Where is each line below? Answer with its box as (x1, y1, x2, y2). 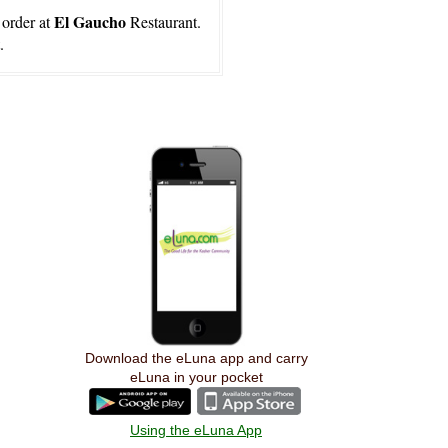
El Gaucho (53, 10, 130, 33)
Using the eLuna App (130, 422, 262, 438)
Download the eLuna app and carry (84, 350, 308, 366)
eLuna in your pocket (129, 369, 263, 385)
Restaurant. (129, 11, 201, 32)
